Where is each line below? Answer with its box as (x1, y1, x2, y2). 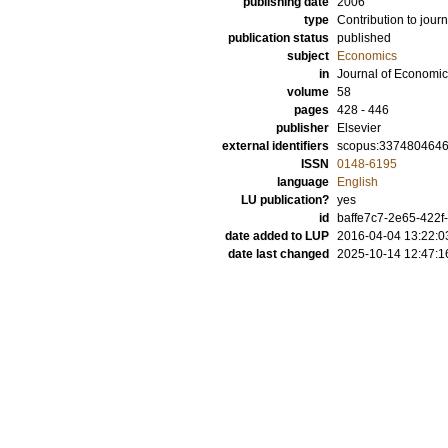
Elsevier (337, 121, 381, 135)
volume (287, 85, 329, 99)
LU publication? (241, 193, 329, 207)
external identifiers (222, 139, 329, 153)
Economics (337, 49, 397, 63)
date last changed (228, 247, 329, 261)
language (277, 175, 329, 189)
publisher (276, 121, 329, 135)
